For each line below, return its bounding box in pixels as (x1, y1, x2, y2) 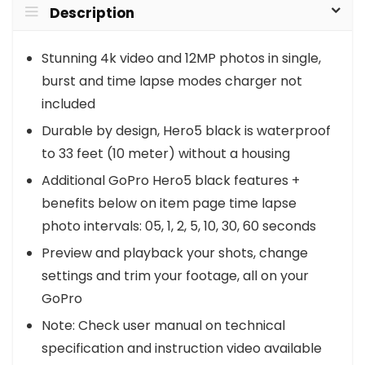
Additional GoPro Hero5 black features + (42, 171, 300, 191)
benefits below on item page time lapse (42, 194, 297, 213)
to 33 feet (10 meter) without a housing (42, 144, 290, 164)
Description (50, 3, 134, 24)
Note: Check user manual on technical (42, 316, 285, 336)
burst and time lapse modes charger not (42, 72, 302, 91)
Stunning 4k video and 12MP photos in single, (42, 49, 321, 68)
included (42, 95, 95, 114)
